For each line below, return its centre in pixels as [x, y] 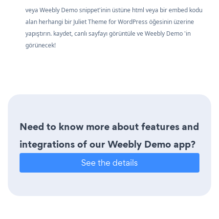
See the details [109, 163]
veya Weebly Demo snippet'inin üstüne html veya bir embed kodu [114, 10]
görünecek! [41, 45]
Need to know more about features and [109, 127]
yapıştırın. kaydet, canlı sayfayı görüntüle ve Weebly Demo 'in [108, 34]
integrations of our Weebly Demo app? [108, 144]
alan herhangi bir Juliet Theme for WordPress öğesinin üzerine [110, 22]
